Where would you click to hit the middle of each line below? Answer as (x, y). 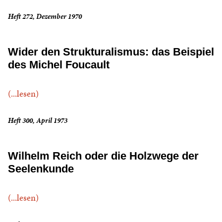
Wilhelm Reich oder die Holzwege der (103, 156)
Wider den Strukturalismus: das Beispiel (111, 52)
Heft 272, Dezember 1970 (45, 17)
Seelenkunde (41, 169)
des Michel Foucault (59, 65)
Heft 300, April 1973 (38, 121)
